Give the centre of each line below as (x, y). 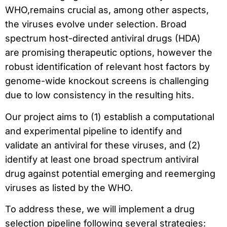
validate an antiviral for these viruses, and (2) (103, 145)
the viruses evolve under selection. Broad (96, 24)
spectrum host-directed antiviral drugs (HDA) (103, 39)
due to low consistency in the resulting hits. (100, 95)
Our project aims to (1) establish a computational (110, 117)
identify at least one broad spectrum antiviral (102, 159)
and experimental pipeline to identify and (93, 131)
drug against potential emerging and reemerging (110, 173)
